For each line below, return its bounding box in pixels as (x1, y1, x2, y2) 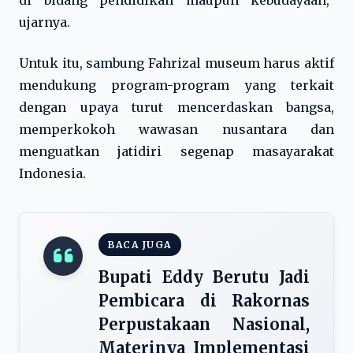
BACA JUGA (108, 239, 172, 251)
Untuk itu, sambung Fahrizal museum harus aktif (19, 55, 334, 71)
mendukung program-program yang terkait (19, 77, 334, 93)
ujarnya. (19, 14, 70, 30)
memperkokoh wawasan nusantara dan (19, 121, 334, 137)
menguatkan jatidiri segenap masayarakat (19, 143, 334, 159)
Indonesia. (19, 165, 86, 181)
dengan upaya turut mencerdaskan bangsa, (19, 99, 334, 115)
